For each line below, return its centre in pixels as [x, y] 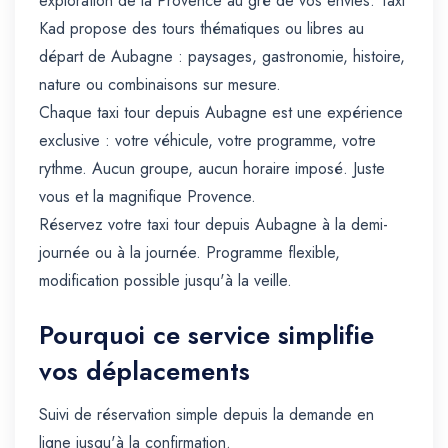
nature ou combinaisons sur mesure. [160, 85]
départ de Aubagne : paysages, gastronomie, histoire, [222, 57]
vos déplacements [144, 371]
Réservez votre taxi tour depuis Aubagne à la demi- [213, 225]
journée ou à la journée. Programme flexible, [189, 253]
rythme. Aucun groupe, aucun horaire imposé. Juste [212, 169]
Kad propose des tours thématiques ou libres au [201, 29]
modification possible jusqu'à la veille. [165, 281]
